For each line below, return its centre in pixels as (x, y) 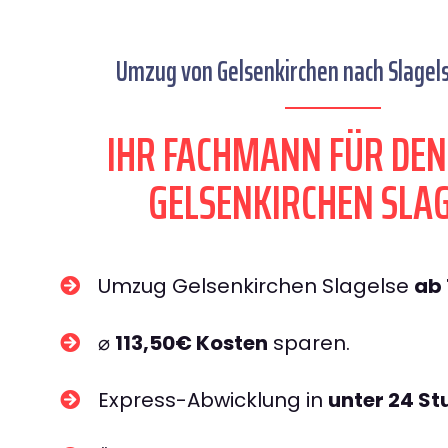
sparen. (309, 343)
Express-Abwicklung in (213, 400)
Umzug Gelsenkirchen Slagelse (256, 286)
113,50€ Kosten (191, 343)
